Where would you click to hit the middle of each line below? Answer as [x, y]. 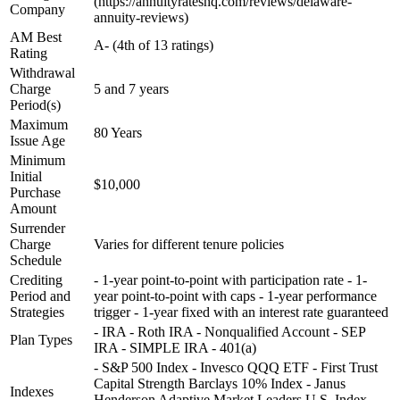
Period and [40, 296]
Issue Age [37, 141]
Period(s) [35, 105]
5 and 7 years [131, 89]
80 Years [118, 133]
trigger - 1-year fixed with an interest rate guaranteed [241, 312]
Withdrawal [42, 73]
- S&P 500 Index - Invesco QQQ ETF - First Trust [236, 368]
